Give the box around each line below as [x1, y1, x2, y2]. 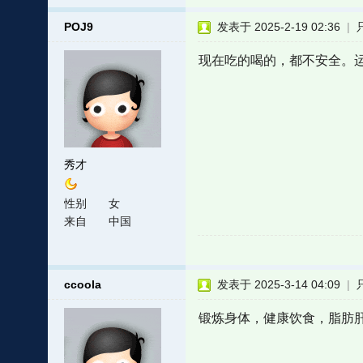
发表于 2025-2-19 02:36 [216, 20, 340, 33]
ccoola [63, 278, 101, 291]
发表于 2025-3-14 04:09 [216, 278, 340, 291]
